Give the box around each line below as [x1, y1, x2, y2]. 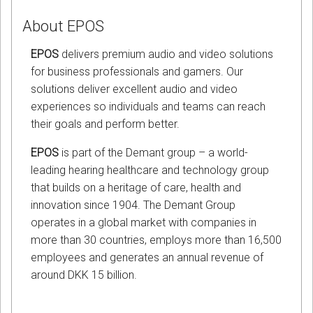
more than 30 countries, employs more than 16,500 [31, 233, 282, 247]
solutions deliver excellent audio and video [31, 82, 238, 96]
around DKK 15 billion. [31, 268, 137, 282]
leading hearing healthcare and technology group [31, 163, 269, 177]
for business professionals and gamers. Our [31, 65, 243, 79]
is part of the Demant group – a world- [59, 146, 248, 160]
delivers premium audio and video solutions [59, 48, 273, 61]
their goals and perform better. [31, 117, 180, 131]
